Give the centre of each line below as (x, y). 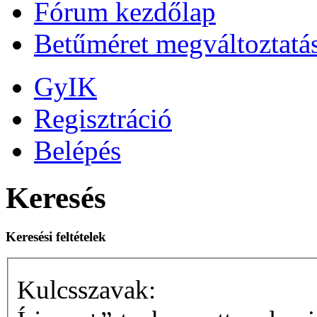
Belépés (77, 150)
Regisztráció (103, 118)
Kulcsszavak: (86, 290)
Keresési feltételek (56, 236)
